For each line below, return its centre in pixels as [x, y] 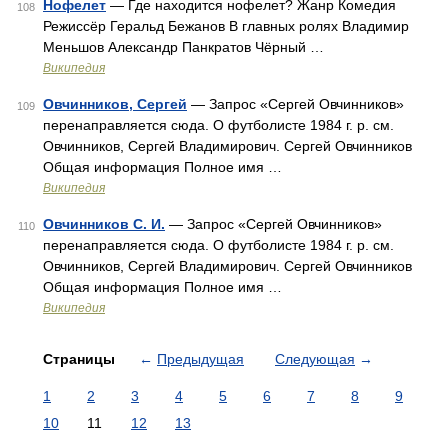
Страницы [81, 359]
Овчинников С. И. [104, 224]
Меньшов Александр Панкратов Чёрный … [183, 47]
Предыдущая [200, 359]
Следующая [315, 359]
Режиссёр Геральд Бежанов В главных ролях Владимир [226, 26]
